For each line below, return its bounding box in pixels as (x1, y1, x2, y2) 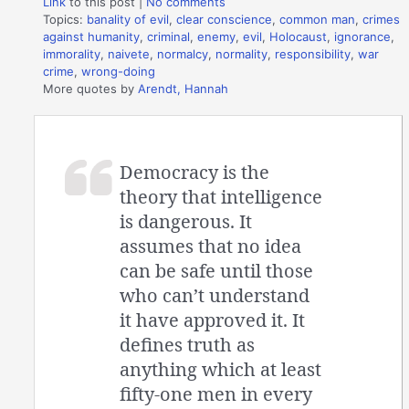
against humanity (43, 29, 141, 45)
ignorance (334, 29, 392, 45)
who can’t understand (120, 282, 310, 308)
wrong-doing (81, 64, 156, 79)
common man (279, 12, 356, 27)
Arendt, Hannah (138, 81, 229, 97)
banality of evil (87, 12, 170, 27)
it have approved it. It (120, 307, 306, 332)
